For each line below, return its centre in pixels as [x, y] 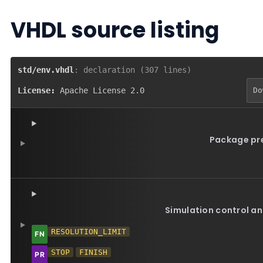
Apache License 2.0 [102, 90]
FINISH [94, 252]
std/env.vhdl [46, 70]
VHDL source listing [115, 30]
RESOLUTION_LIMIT [89, 232]
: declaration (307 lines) [133, 70]
